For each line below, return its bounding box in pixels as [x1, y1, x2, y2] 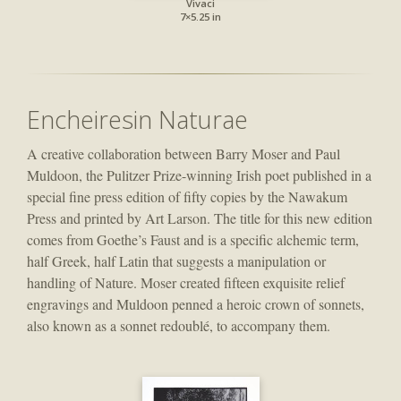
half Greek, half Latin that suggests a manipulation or [27, 252, 326, 271]
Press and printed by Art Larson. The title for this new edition [27, 209, 372, 228]
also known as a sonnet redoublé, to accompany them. [27, 316, 330, 336]
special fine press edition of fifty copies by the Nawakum [27, 187, 347, 207]
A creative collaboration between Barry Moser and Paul [27, 144, 340, 164]
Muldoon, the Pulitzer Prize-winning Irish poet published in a [27, 166, 371, 185]
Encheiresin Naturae [27, 103, 248, 137]
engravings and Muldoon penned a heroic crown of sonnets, [27, 294, 364, 314]
